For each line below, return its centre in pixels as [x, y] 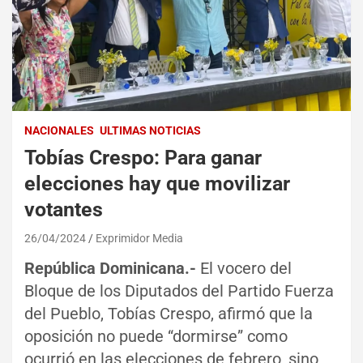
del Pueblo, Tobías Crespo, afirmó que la [169, 313]
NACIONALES [59, 130]
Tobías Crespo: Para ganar [143, 157]
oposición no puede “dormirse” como [156, 336]
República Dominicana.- [112, 268]
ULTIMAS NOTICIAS [150, 130]
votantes [64, 209]
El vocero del [246, 268]
